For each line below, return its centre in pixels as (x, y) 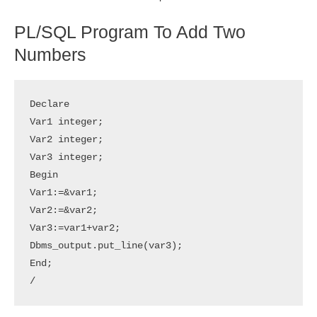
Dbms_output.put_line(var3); (106, 246)
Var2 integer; (66, 139)
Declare (49, 104)
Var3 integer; (66, 157)
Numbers (50, 54)
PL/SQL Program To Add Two (130, 31)
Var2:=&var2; (63, 210)
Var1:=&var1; (63, 192)
